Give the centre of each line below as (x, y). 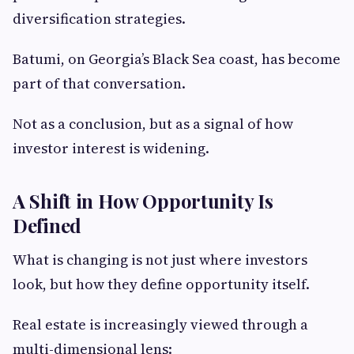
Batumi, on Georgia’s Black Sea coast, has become (177, 59)
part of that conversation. (99, 84)
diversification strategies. (99, 19)
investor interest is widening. (111, 149)
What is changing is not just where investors (160, 260)
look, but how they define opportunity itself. (161, 284)
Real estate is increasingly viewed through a (160, 325)
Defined (47, 226)
